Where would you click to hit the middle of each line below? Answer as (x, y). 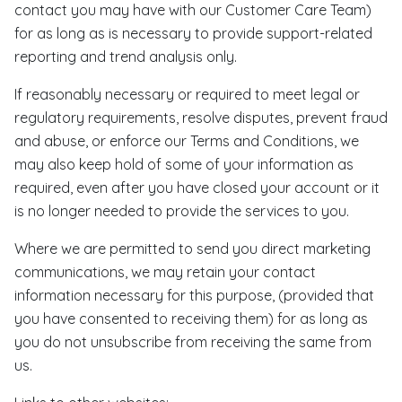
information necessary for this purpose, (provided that (194, 295)
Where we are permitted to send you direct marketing (192, 249)
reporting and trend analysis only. (126, 57)
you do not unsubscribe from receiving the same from (193, 342)
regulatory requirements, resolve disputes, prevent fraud (201, 118)
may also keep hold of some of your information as (184, 164)
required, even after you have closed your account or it (197, 188)
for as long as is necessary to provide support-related (193, 33)
